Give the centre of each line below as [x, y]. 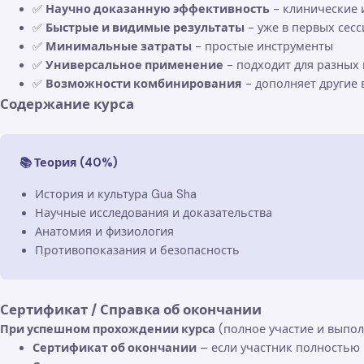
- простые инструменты [262, 46]
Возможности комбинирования [144, 83]
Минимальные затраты [119, 46]
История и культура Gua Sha [116, 194]
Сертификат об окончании [115, 347]
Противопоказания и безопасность [138, 250]
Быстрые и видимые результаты [145, 27]
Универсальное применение [134, 65]
